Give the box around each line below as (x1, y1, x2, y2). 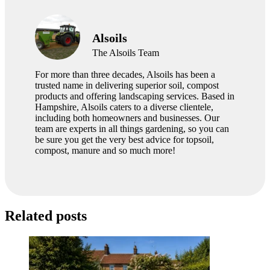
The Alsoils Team (92, 47, 159, 58)
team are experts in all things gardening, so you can (35, 124, 229, 134)
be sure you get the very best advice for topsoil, (35, 134, 214, 145)
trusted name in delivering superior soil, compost (35, 80, 219, 91)
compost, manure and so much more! (35, 145, 175, 156)
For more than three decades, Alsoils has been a (35, 69, 215, 80)
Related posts (5, 208, 87, 224)
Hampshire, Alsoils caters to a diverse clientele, (35, 102, 213, 113)
